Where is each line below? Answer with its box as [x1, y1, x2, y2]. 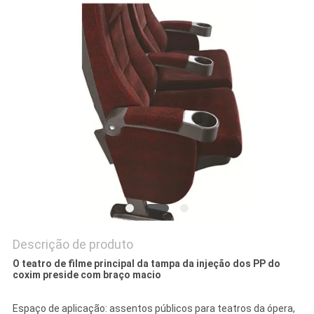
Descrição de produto [12, 237, 133, 252]
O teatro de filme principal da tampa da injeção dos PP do [12, 258, 280, 270]
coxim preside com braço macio [12, 269, 161, 281]
